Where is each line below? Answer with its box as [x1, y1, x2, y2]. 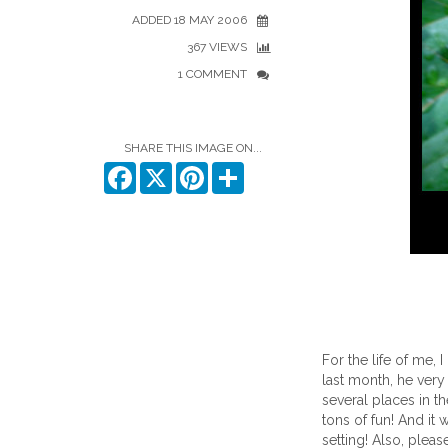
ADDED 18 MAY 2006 [132, 13, 247, 27]
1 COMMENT [178, 67, 247, 81]
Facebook [136, 162, 200, 178]
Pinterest [208, 162, 263, 178]
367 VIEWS [187, 40, 247, 54]
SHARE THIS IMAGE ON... [124, 141, 262, 155]
